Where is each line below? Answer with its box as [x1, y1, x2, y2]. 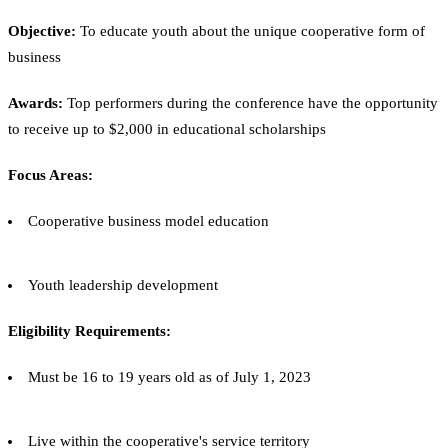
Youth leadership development [28, 276, 218, 293]
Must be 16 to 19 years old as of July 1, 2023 [28, 368, 311, 385]
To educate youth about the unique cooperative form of [76, 22, 425, 39]
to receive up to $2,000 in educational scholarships [8, 120, 326, 137]
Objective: [8, 22, 76, 39]
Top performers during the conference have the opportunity [63, 94, 438, 111]
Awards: [8, 94, 63, 111]
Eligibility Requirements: [8, 322, 171, 339]
